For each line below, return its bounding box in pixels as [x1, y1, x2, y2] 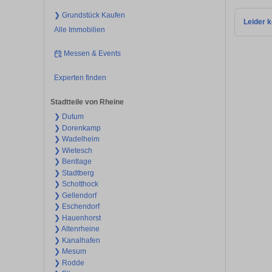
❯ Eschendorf [53, 202, 100, 211]
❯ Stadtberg [53, 168, 94, 177]
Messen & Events [64, 49, 121, 58]
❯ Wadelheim [53, 135, 100, 144]
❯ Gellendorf [53, 191, 97, 200]
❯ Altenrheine [53, 225, 100, 234]
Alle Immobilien [53, 25, 105, 34]
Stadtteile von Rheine [50, 98, 124, 107]
